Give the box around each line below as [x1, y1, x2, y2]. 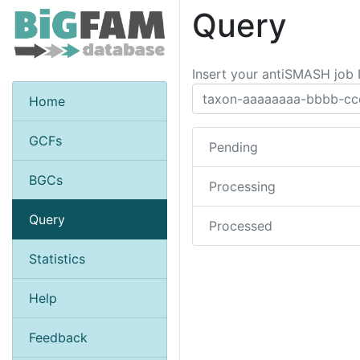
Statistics [29, 250, 85, 267]
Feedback [29, 329, 88, 346]
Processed [209, 218, 272, 234]
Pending [209, 139, 258, 155]
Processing [209, 178, 276, 194]
